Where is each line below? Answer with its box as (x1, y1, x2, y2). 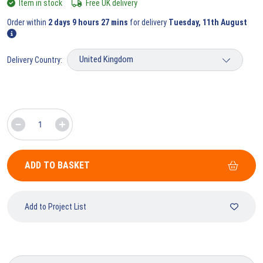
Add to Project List (25, 201, 86, 211)
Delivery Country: (7, 55, 62, 65)
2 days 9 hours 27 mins (48, 17, 130, 27)
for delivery (130, 17, 168, 27)
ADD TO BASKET (25, 159, 90, 171)
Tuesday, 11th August (168, 17, 247, 27)
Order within (7, 17, 48, 27)
